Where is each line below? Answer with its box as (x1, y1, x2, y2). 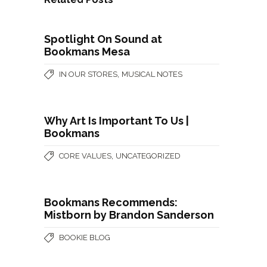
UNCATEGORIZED (116, 151, 181, 160)
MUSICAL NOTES (122, 70, 182, 79)
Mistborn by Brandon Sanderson (44, 209, 214, 221)
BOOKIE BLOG (59, 233, 110, 242)
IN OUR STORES (59, 70, 117, 79)
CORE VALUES (59, 151, 111, 160)
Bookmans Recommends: (44, 196, 178, 209)
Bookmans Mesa (44, 45, 130, 58)
